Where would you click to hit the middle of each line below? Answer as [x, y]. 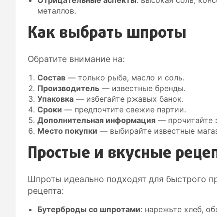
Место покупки [67, 131]
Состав [51, 77]
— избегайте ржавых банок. [129, 99]
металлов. [57, 10]
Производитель [68, 88]
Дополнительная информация [96, 120]
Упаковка [55, 99]
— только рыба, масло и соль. [125, 77]
